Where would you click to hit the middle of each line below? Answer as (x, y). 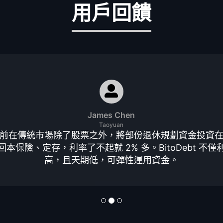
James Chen (111, 115)
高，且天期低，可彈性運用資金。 (111, 160)
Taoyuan (111, 125)
